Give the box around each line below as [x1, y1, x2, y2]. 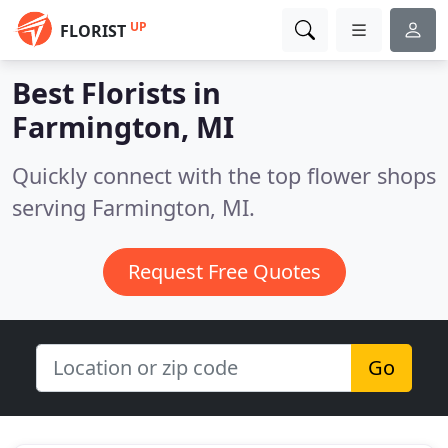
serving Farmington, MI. [12, 193, 255, 222]
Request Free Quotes [127, 258, 321, 285]
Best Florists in [12, 73, 221, 112]
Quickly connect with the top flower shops [12, 161, 436, 190]
